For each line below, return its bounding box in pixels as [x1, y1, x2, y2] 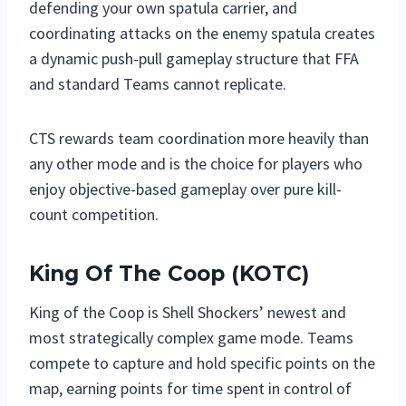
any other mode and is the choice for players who [29, 152, 362, 174]
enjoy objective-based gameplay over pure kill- [29, 178, 342, 199]
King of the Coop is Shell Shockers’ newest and [29, 301, 346, 323]
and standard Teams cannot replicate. [29, 72, 286, 94]
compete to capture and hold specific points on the [29, 352, 375, 373]
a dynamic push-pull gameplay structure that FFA [29, 47, 359, 69]
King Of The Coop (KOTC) [29, 261, 309, 287]
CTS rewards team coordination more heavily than [29, 127, 369, 149]
